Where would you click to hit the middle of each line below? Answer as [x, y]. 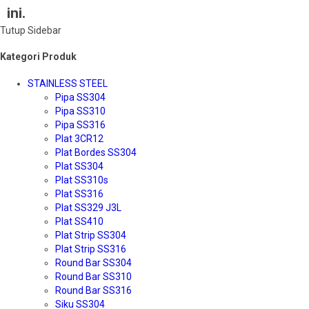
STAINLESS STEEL [68, 83]
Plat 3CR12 [79, 138]
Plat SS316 [79, 193]
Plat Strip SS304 [91, 235]
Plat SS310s [82, 180]
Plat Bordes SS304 [96, 152]
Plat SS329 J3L [88, 207]
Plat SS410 [79, 221]
